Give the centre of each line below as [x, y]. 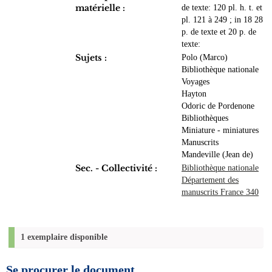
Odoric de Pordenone [218, 106]
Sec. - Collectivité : [116, 168]
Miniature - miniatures [220, 130]
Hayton [194, 94]
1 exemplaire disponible [64, 237]
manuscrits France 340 [220, 192]
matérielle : [100, 8]
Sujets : [91, 58]
